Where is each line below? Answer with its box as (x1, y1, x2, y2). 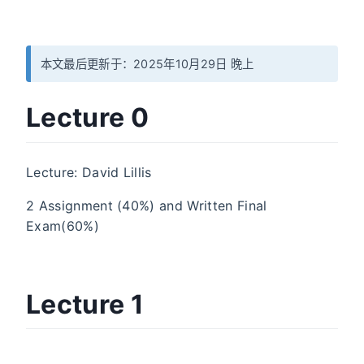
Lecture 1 (26, 288, 144, 320)
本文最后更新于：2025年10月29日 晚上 (40, 57, 254, 71)
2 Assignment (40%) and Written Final (26, 197, 267, 214)
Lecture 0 (26, 102, 149, 133)
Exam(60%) (26, 217, 99, 234)
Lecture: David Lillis (26, 163, 152, 180)
